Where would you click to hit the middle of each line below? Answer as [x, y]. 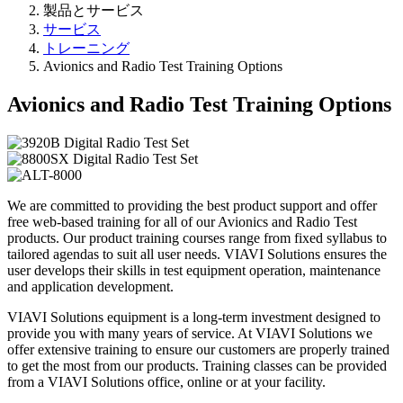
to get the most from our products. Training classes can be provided [197, 365]
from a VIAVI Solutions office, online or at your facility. [166, 381]
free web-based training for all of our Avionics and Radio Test [182, 221]
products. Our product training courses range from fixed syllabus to [197, 237]
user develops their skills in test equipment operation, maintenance [194, 270]
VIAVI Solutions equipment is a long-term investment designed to [194, 317]
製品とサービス [94, 11]
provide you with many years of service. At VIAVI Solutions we [190, 333]
